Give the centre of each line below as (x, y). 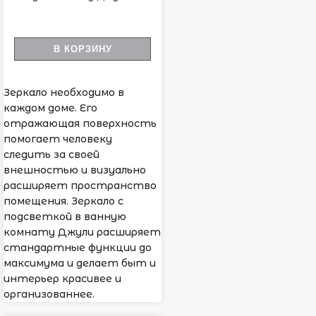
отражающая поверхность (80, 124)
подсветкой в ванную (65, 217)
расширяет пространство (80, 186)
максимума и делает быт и (80, 263)
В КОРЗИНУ (83, 49)
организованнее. (49, 294)
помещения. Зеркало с (63, 201)
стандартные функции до (78, 248)
